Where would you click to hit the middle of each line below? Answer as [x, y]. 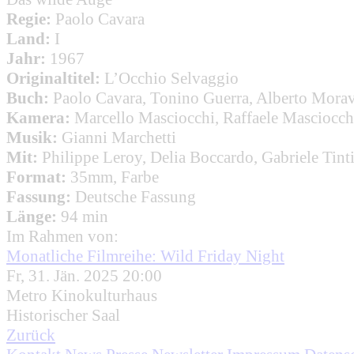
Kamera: [38, 117]
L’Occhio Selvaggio [171, 78]
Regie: [29, 19]
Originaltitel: [53, 78]
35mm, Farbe [115, 177]
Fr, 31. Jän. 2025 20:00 [84, 275]
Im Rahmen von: [62, 236]
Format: [36, 177]
